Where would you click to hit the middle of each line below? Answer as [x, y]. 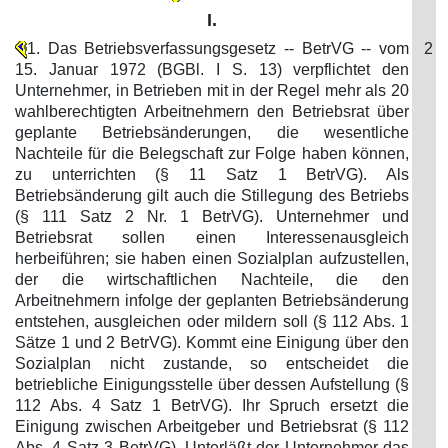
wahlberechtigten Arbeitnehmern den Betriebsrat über [212, 111]
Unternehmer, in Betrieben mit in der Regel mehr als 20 [212, 90]
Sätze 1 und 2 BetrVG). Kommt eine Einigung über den [212, 342]
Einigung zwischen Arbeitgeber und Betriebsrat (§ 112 [212, 426]
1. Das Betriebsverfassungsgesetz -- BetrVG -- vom [218, 48]
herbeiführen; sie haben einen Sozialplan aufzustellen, [212, 258]
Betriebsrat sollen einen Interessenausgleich [212, 237]
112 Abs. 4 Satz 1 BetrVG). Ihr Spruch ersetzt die [212, 405]
